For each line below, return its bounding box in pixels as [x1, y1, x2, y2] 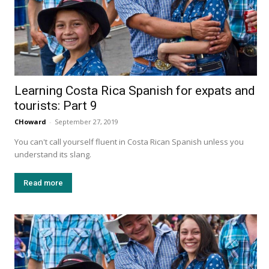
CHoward [14, 117, 46, 127]
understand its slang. [14, 149, 93, 160]
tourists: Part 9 [14, 98, 97, 113]
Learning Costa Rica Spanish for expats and [14, 83, 255, 98]
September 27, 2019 [55, 117, 118, 127]
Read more [23, 178, 63, 188]
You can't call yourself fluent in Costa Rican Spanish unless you [14, 136, 244, 148]
